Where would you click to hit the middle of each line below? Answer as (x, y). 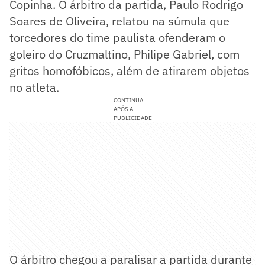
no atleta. (34, 87)
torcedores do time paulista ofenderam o (117, 37)
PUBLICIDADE (132, 118)
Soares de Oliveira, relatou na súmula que (119, 21)
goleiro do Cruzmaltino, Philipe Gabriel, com (125, 54)
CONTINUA (128, 100)
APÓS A (123, 109)
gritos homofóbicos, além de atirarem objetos (130, 70)
